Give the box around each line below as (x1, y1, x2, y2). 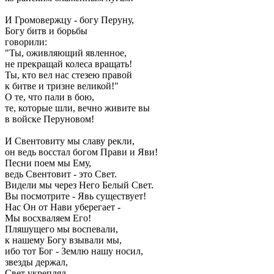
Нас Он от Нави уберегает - (5, 202, 120, 212)
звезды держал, (5, 257, 68, 267)
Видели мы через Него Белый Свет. (5, 180, 154, 190)
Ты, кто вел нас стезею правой (5, 70, 132, 80)
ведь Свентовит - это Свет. (5, 169, 117, 179)
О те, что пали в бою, (5, 92, 94, 102)
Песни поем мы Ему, (5, 158, 91, 168)
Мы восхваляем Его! (5, 213, 91, 223)
